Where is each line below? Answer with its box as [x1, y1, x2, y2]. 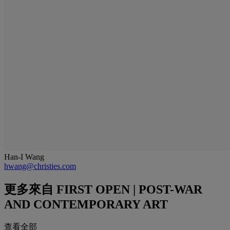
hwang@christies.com [4, 161, 76, 170]
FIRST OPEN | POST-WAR [53, 182, 202, 196]
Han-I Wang [4, 152, 44, 161]
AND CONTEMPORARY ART [4, 197, 168, 211]
